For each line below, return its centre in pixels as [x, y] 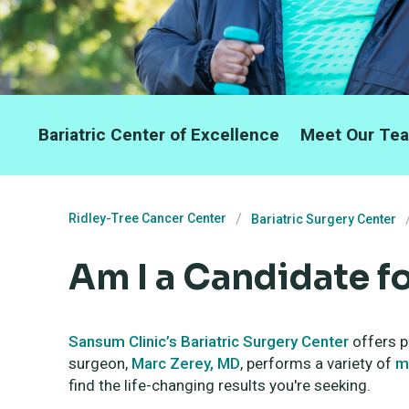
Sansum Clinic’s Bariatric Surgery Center [209, 342]
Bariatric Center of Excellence [158, 135]
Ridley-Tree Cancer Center [147, 219]
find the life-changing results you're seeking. [220, 386]
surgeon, [100, 364]
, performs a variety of [318, 364]
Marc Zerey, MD [186, 364]
